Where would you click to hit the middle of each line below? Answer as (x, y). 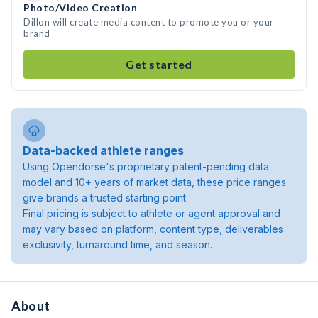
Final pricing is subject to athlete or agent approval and (152, 213)
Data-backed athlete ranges (103, 150)
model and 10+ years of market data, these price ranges (154, 182)
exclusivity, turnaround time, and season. (117, 245)
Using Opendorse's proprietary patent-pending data (146, 166)
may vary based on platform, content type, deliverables (153, 229)
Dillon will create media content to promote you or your (149, 22)
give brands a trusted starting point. (105, 198)
